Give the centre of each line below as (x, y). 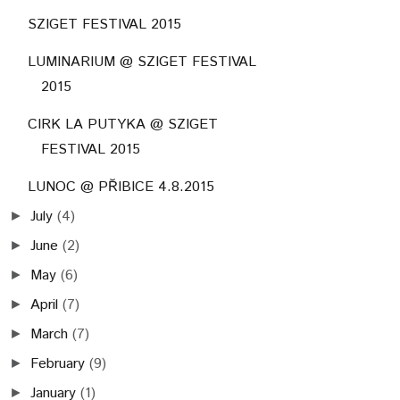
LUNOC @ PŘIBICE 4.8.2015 (121, 187)
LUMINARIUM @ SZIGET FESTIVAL (142, 62)
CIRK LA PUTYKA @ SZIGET (122, 124)
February (58, 363)
